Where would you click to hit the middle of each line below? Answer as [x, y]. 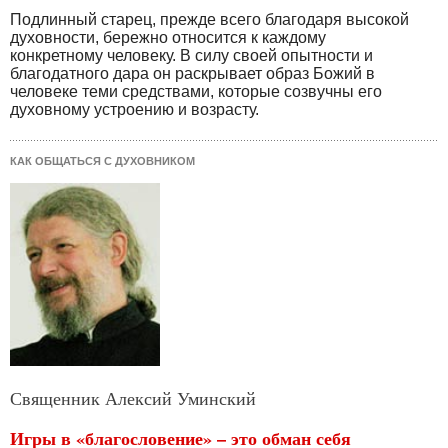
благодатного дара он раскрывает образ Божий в [192, 73]
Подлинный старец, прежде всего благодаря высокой [209, 19]
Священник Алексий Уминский [133, 398]
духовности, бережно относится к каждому [168, 37]
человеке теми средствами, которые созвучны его [196, 91]
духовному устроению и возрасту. [134, 109]
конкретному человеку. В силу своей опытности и [191, 55]
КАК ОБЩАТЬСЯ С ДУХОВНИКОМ [102, 160]
